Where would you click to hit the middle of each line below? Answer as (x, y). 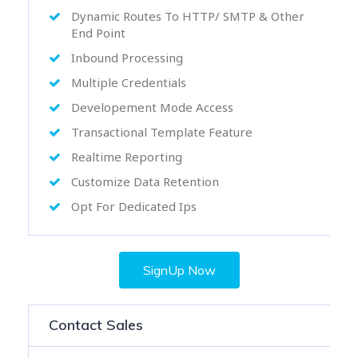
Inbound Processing (127, 58)
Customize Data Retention (145, 181)
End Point (98, 33)
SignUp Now (179, 270)
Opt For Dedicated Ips (134, 206)
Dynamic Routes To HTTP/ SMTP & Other (188, 16)
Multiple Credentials (129, 82)
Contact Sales (96, 325)
